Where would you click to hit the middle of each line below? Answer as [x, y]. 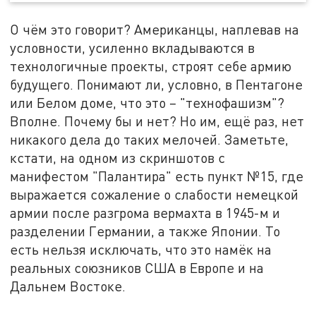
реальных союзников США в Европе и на [137, 268]
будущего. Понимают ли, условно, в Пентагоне [157, 85]
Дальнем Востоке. [68, 286]
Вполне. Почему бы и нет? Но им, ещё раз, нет [157, 121]
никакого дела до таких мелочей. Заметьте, [150, 140]
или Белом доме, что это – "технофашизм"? [147, 103]
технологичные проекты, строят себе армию [151, 66]
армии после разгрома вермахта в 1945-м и [145, 213]
